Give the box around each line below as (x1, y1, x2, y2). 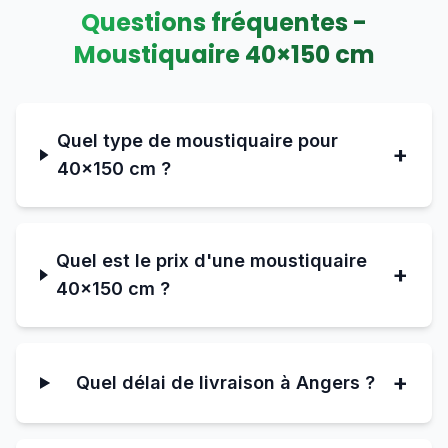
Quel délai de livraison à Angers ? (76, 372, 376, 393)
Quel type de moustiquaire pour (57, 130, 339, 151)
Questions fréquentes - (81, 6, 367, 39)
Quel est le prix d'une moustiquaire (56, 250, 368, 271)
